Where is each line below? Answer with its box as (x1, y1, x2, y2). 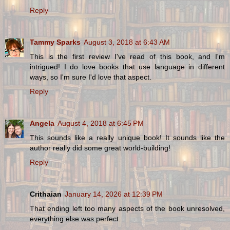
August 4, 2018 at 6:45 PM (57, 119, 144, 127)
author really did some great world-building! (30, 143, 170, 152)
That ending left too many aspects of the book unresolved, (30, 204, 225, 213)
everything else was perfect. (30, 214, 121, 223)
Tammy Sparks (30, 37, 81, 46)
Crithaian (30, 189, 62, 198)
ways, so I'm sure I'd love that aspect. (30, 72, 151, 81)
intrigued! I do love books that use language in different (30, 62, 225, 71)
